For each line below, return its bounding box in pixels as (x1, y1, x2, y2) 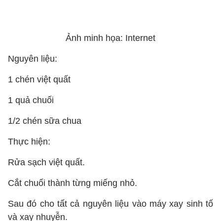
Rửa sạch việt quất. (8, 157, 85, 167)
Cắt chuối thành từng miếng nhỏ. (8, 178, 137, 188)
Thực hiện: (8, 137, 50, 147)
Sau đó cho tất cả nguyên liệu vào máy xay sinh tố (8, 199, 213, 209)
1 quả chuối (8, 95, 54, 105)
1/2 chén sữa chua (8, 116, 81, 126)
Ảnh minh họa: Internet (66, 33, 155, 43)
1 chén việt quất (8, 74, 71, 84)
